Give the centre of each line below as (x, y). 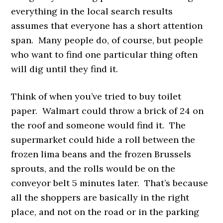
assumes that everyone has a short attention (107, 25)
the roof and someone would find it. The (99, 125)
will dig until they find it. (65, 69)
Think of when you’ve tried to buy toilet (96, 96)
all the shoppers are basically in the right (100, 197)
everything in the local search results (92, 11)
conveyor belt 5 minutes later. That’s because (110, 183)
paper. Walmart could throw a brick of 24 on (108, 111)
